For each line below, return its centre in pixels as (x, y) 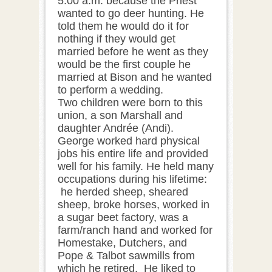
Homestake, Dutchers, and (122, 243)
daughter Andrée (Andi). (116, 128)
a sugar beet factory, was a (123, 217)
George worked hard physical (129, 141)
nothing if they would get (117, 39)
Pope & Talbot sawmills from (126, 255)
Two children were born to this (130, 102)
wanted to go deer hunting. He (131, 13)
